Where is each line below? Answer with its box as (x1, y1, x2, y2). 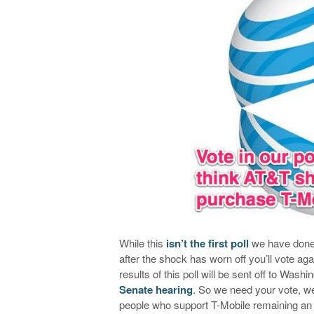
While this (119, 235, 167, 250)
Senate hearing (119, 281, 193, 297)
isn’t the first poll (166, 235, 250, 251)
